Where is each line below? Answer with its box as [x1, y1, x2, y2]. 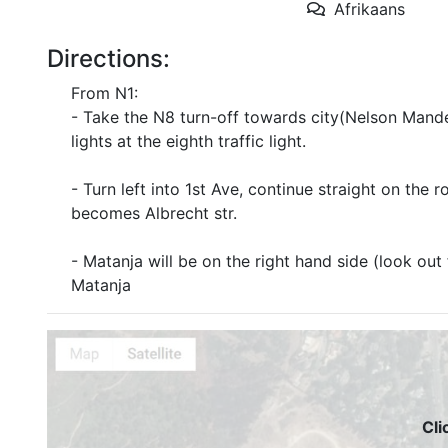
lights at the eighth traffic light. [71, 131, 306, 151]
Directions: [47, 44, 170, 73]
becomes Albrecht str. [71, 203, 237, 223]
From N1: [71, 83, 138, 103]
